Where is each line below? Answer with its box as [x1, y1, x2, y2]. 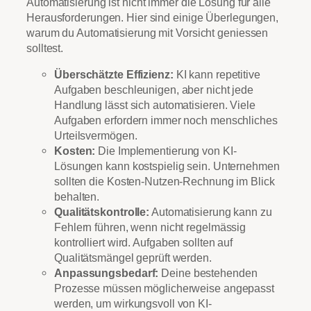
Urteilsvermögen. [54, 129, 137, 142]
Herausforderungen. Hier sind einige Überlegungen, [26, 11, 279, 24]
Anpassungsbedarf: [54, 267, 159, 280]
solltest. [26, 42, 64, 55]
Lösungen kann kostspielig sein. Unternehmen [54, 160, 280, 173]
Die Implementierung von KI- [95, 144, 237, 158]
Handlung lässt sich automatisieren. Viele [54, 99, 255, 112]
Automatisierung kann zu [149, 205, 272, 219]
